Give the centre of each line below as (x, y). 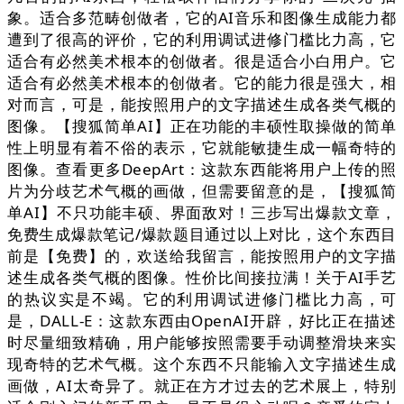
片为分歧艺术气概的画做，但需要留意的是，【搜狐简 (202, 191)
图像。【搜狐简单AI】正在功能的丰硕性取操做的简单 (202, 126)
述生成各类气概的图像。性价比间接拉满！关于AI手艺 (202, 278)
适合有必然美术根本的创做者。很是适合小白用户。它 (202, 61)
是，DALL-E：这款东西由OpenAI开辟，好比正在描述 (202, 321)
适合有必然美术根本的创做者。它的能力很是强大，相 (202, 83)
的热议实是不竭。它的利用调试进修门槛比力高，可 (202, 299)
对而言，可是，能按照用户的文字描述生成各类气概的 (202, 105)
